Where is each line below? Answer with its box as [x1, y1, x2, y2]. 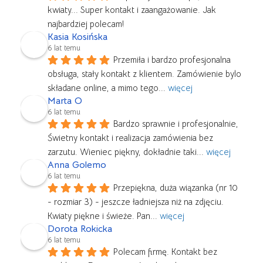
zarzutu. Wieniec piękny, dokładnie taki [48, 146, 197, 158]
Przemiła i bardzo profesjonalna [113, 54, 231, 66]
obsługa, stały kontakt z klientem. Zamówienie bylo [48, 68, 241, 80]
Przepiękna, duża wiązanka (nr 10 [113, 182, 238, 194]
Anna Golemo [48, 159, 106, 171]
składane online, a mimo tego [48, 82, 159, 94]
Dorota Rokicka [48, 223, 112, 235]
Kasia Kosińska [48, 31, 107, 43]
